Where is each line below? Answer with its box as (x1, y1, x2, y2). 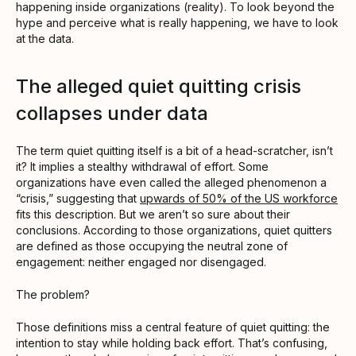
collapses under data (16, 102, 208, 126)
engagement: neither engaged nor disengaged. (16, 255, 266, 269)
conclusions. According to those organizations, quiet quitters (16, 223, 332, 238)
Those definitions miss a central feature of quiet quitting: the (16, 320, 330, 335)
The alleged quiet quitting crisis (16, 75, 301, 99)
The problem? (16, 288, 90, 302)
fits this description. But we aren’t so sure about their (16, 207, 290, 222)
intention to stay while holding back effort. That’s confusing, (16, 336, 327, 350)
